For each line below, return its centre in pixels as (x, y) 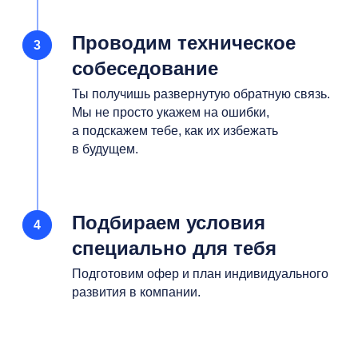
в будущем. (105, 149)
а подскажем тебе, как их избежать (175, 131)
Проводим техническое (184, 43)
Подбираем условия (169, 223)
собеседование (145, 68)
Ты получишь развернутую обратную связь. (201, 94)
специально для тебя (174, 248)
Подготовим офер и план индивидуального (200, 274)
